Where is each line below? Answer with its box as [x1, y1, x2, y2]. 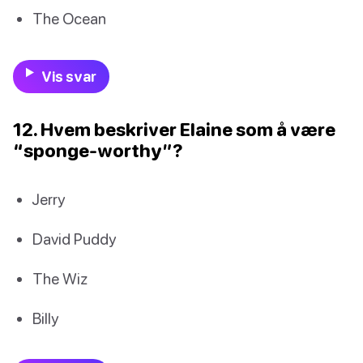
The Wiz [32, 268, 88, 288]
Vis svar [41, 67, 96, 85]
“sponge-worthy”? [13, 139, 183, 161]
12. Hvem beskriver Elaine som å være [13, 117, 335, 140]
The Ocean [32, 9, 106, 28]
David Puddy [32, 228, 116, 248]
